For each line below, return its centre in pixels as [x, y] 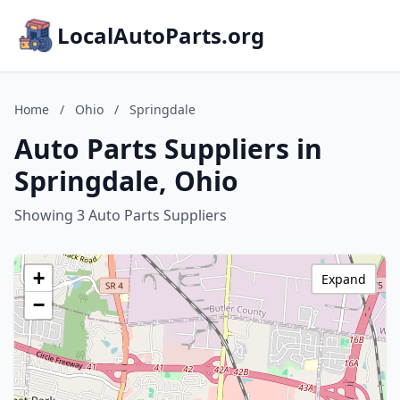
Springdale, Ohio [126, 181]
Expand [344, 279]
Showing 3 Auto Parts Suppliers [121, 215]
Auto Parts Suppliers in [168, 149]
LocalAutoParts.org [161, 35]
